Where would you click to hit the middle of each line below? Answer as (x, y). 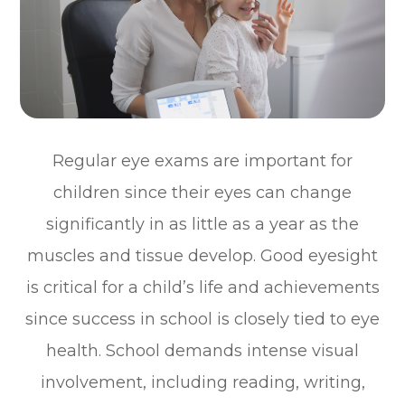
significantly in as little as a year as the (202, 225)
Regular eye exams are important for (202, 161)
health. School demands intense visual (202, 351)
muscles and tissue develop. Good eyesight (202, 256)
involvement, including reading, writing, (202, 383)
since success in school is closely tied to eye (202, 320)
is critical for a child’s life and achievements (202, 288)
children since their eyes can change (202, 193)
